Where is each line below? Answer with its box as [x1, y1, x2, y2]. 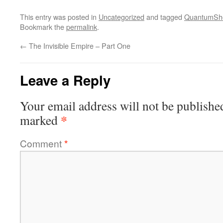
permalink [66, 21, 97, 32]
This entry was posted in [20, 11, 99, 22]
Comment [20, 136, 64, 150]
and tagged [144, 11, 184, 22]
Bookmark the [20, 21, 66, 32]
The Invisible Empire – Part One [27, 40, 130, 51]
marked [20, 111, 61, 129]
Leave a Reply [20, 70, 111, 90]
